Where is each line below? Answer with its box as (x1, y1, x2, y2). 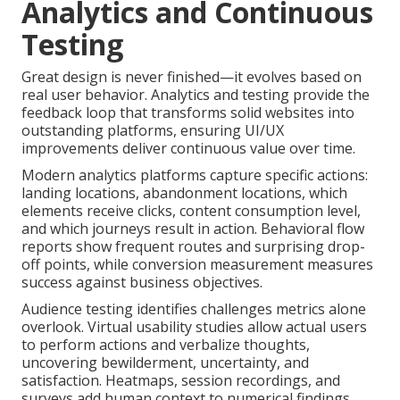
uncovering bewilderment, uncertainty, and (21, 352, 309, 372)
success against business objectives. (21, 271, 262, 292)
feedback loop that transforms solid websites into (21, 102, 354, 122)
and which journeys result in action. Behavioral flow (21, 218, 364, 238)
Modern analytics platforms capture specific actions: (21, 164, 368, 185)
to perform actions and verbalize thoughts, (21, 334, 310, 354)
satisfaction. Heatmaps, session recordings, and (21, 370, 340, 390)
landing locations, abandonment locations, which (21, 182, 347, 203)
